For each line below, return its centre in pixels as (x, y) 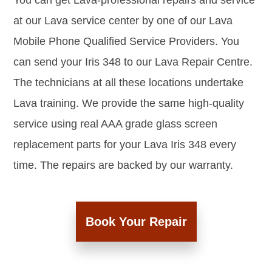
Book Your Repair (136, 222)
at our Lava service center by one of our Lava (123, 21)
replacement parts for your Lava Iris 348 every (125, 145)
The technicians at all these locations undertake (128, 83)
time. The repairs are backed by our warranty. (123, 165)
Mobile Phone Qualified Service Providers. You (126, 42)
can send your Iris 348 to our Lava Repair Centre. (133, 62)
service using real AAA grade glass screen (115, 124)
